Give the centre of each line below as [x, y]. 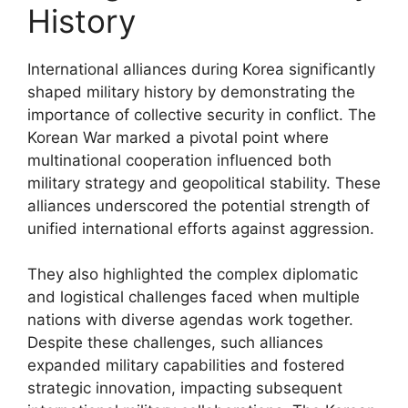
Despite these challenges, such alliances [175, 342]
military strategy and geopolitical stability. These [204, 183]
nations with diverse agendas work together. [190, 320]
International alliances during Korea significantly [201, 69]
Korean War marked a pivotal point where [178, 137]
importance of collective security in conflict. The [202, 114]
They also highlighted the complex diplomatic [193, 274]
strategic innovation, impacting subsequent [185, 388]
